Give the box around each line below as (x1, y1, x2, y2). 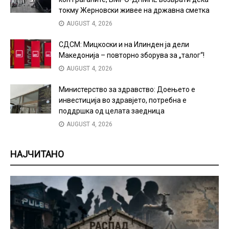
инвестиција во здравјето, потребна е (59, 96, 187, 104)
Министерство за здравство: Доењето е (59, 85, 195, 94)
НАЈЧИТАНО (10, 148, 64, 159)
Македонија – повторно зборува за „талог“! (59, 51, 204, 59)
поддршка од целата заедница (59, 106, 165, 115)
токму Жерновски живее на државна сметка (59, 6, 210, 14)
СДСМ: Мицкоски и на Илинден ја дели (59, 40, 189, 49)
